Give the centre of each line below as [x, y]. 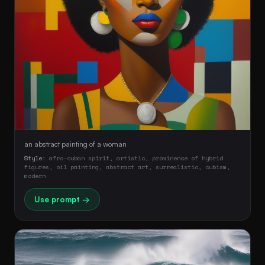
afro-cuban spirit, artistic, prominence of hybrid [134, 158]
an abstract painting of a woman [75, 143]
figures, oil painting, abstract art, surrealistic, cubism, [127, 167]
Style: [35, 158]
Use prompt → [62, 199]
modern [35, 175]
